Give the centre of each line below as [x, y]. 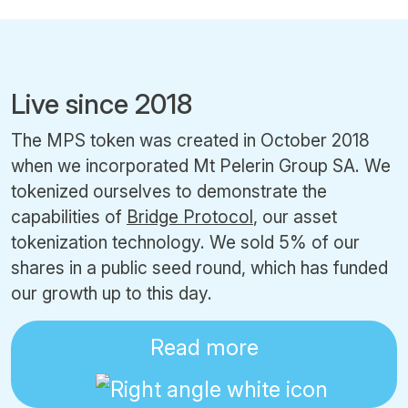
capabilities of [69, 216]
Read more [204, 347]
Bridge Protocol [190, 216]
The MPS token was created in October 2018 [190, 140]
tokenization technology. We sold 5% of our [185, 242]
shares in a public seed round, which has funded [199, 267]
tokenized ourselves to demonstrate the [169, 191]
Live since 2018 [102, 103]
